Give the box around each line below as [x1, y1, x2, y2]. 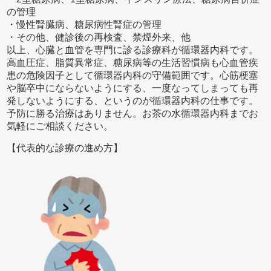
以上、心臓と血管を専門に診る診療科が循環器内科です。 [7, 45, 259, 56]
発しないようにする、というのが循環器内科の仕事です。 [7, 96, 259, 106]
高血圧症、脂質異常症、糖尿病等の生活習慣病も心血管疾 [7, 57, 259, 68]
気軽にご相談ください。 [7, 121, 114, 132]
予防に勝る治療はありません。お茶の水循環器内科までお [7, 108, 259, 119]
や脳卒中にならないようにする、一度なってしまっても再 [7, 83, 259, 94]
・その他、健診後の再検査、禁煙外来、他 [7, 32, 191, 43]
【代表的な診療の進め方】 [7, 143, 123, 154]
